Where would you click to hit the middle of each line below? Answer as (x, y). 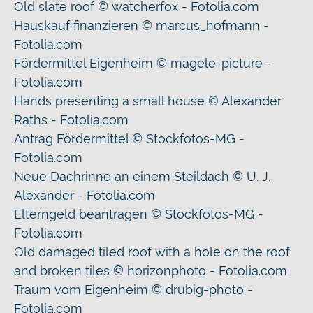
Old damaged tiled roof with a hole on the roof (152, 252)
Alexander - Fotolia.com (85, 195)
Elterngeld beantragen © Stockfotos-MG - (139, 214)
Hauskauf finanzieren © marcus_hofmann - (141, 26)
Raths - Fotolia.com (71, 120)
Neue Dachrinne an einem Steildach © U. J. (142, 176)
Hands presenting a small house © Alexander (148, 101)
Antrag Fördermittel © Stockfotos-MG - (129, 139)
